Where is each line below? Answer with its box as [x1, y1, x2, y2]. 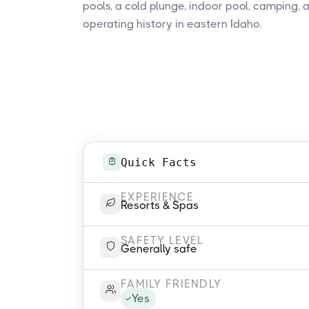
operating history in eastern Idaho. [83, 17, 261, 30]
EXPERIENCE [121, 190, 194, 203]
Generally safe [121, 242, 197, 255]
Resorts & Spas [121, 199, 199, 212]
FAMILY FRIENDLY [121, 277, 222, 290]
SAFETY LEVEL [121, 234, 204, 247]
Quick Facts [121, 155, 197, 169]
